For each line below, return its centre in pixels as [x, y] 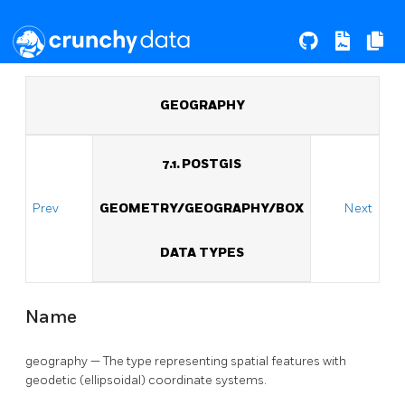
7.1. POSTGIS [202, 164]
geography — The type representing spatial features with [186, 362]
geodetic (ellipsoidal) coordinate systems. [146, 381]
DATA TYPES [202, 253]
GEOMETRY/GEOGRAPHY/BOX [202, 208]
